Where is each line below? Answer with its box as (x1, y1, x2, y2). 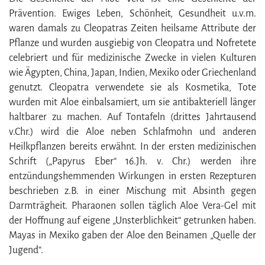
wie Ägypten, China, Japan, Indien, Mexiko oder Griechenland (9, 67, 256, 78)
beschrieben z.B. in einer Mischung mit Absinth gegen (9, 185, 256, 196)
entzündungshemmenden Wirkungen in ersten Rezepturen (9, 170, 256, 182)
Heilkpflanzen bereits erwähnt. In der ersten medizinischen (9, 141, 256, 152)
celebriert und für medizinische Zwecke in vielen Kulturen (9, 52, 256, 63)
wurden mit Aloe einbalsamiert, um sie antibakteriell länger (9, 96, 256, 108)
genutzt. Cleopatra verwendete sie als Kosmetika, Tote (9, 82, 256, 93)
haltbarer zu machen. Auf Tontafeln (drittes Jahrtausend (9, 111, 256, 122)
